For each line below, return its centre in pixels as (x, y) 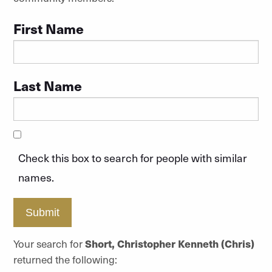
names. (36, 177)
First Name (48, 28)
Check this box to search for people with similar (132, 158)
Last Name (47, 85)
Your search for (49, 243)
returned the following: (65, 259)
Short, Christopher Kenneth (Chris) (169, 243)
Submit (42, 212)
